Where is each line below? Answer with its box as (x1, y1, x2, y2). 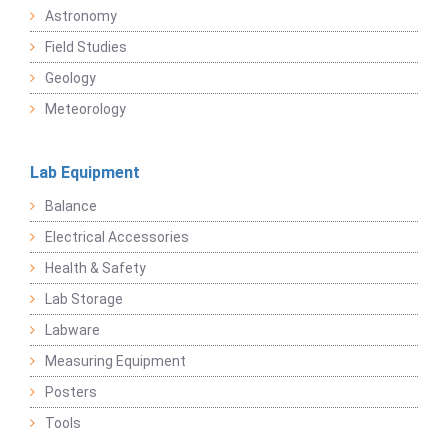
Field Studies (45, 39, 127, 56)
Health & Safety (45, 260, 146, 277)
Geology (45, 70, 96, 87)
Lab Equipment (30, 163, 140, 183)
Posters (45, 384, 97, 401)
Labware (45, 322, 100, 339)
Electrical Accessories (45, 229, 189, 246)
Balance (45, 198, 97, 215)
